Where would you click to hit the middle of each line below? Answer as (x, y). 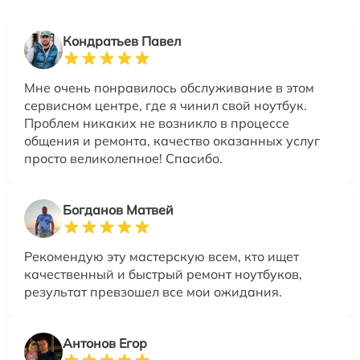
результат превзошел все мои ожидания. (153, 291)
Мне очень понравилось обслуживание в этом (169, 87)
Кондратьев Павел (122, 41)
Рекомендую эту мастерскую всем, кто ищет (162, 256)
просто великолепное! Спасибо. (123, 158)
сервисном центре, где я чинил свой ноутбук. (166, 105)
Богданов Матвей (118, 209)
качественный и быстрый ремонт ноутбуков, (163, 274)
